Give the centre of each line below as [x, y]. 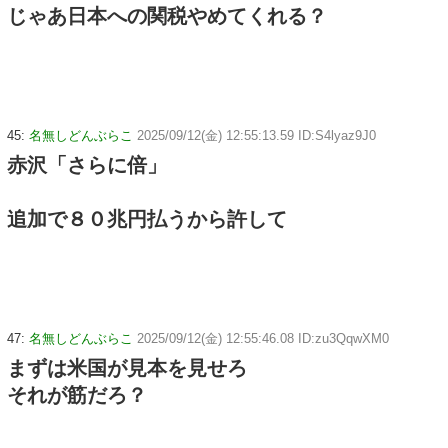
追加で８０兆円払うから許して [147, 218]
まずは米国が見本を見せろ [127, 367]
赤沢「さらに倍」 [87, 164]
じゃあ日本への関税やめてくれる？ [167, 15]
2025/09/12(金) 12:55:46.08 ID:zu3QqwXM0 [263, 338]
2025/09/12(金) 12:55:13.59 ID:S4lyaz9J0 [256, 135]
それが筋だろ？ [77, 394]
